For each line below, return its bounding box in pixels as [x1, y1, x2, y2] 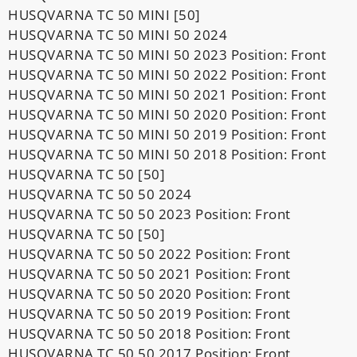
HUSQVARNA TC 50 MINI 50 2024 [8, 25, 227, 44]
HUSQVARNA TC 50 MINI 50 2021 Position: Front [8, 84, 326, 104]
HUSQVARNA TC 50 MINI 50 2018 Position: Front [8, 144, 326, 163]
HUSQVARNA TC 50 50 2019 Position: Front [8, 304, 291, 323]
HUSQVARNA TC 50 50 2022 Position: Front [8, 244, 291, 263]
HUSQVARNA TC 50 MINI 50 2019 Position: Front [8, 124, 326, 143]
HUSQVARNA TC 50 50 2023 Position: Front [8, 204, 291, 223]
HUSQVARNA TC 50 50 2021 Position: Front [8, 264, 291, 283]
